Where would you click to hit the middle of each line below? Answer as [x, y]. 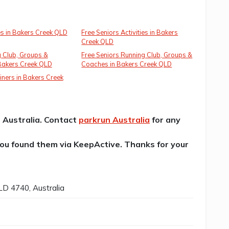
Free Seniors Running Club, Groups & [137, 55]
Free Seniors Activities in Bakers [130, 32]
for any [165, 120]
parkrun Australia [114, 120]
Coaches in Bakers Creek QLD [127, 64]
